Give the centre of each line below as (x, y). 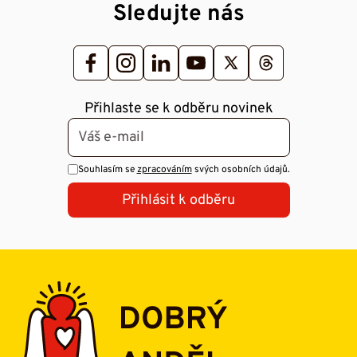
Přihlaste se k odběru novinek (178, 108)
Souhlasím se (107, 169)
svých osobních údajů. (241, 169)
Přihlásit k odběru (178, 200)
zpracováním (164, 169)
